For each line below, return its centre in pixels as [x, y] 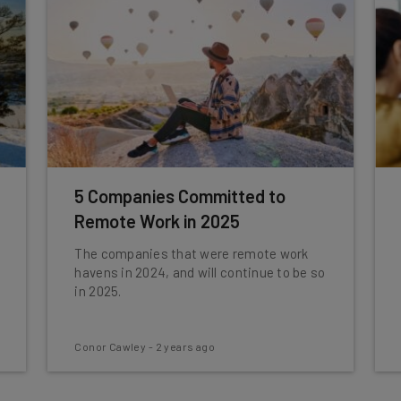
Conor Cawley [111, 346]
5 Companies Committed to [180, 196]
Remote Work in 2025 [158, 221]
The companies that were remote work [192, 253]
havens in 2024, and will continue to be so [200, 272]
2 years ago [185, 346]
